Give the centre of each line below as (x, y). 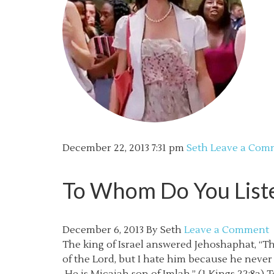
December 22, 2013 (106, 148)
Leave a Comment (227, 230)
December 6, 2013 (103, 230)
